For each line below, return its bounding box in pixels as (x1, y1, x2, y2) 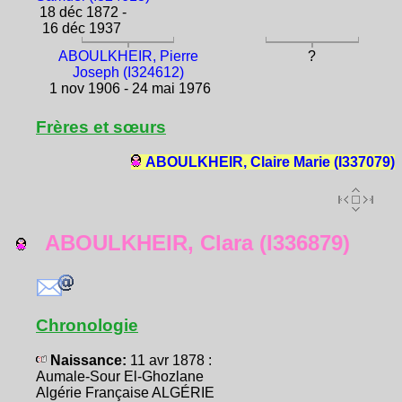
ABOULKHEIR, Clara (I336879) (27, 230, 350, 255)
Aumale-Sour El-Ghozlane (36, 369, 204, 384)
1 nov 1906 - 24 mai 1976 (45, 80, 211, 96)
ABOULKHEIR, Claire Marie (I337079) (144, 154, 395, 170)
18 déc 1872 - (36, 4, 127, 20)
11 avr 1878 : (130, 353, 212, 368)
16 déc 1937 (41, 20, 121, 36)
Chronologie (36, 315, 138, 335)
